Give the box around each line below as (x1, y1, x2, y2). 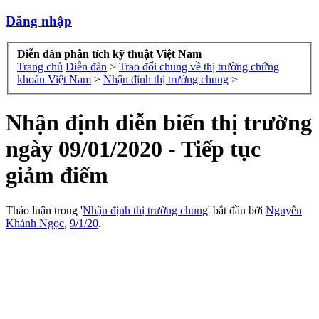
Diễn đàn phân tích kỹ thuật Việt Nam (17, 48, 202, 61)
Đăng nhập (6, 13, 72, 28)
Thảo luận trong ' (6, 204, 83, 216)
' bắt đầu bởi (208, 204, 266, 216)
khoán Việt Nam (17, 73, 91, 86)
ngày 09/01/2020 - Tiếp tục (6, 136, 261, 162)
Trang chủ (17, 61, 63, 73)
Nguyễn (266, 204, 302, 216)
